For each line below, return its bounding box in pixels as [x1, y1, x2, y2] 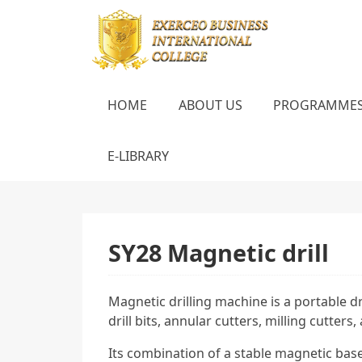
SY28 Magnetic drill [108, 236, 329, 268]
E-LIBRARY [107, 146, 170, 165]
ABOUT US [178, 96, 242, 115]
